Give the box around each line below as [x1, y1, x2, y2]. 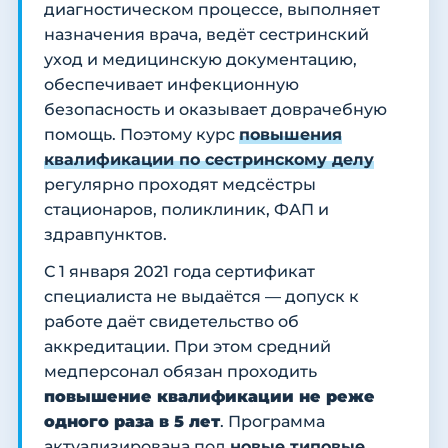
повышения [239, 125, 342, 145]
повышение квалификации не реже [44, 387, 375, 407]
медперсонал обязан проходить [44, 362, 317, 382]
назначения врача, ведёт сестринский [44, 25, 369, 45]
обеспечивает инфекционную [44, 75, 299, 95]
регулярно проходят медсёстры [44, 175, 316, 195]
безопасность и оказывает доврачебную [44, 100, 387, 120]
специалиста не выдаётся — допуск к [44, 287, 359, 307]
